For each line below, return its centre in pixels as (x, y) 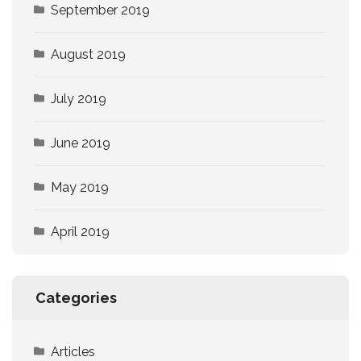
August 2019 (88, 55)
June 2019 (81, 143)
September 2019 (100, 10)
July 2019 (79, 99)
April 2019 (80, 232)
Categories (76, 298)
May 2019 (80, 188)
